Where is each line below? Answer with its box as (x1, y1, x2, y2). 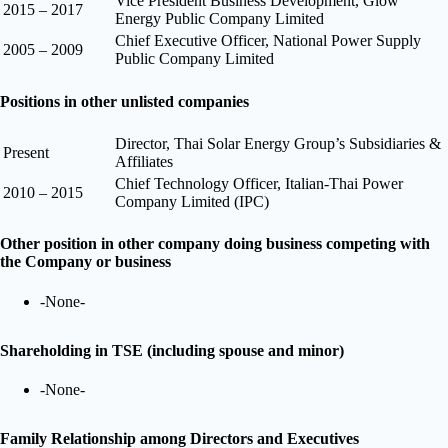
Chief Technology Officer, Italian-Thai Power (115, 175, 403, 193)
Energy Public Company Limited (115, 10, 324, 28)
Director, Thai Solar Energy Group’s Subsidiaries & (115, 135, 441, 153)
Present (3, 144, 49, 162)
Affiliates (115, 153, 173, 171)
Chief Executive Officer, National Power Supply (115, 32, 421, 50)
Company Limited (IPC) (115, 193, 269, 211)
